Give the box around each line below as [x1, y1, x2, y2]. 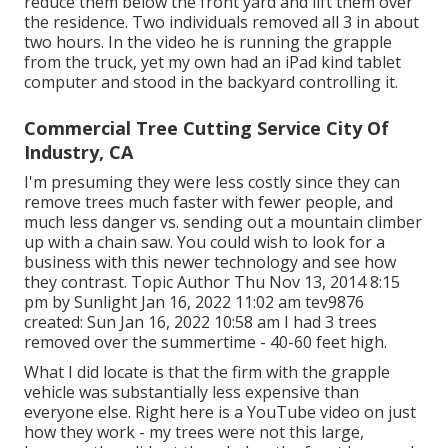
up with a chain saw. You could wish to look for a [24, 231, 385, 254]
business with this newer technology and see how [24, 251, 396, 274]
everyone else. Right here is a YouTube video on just [24, 401, 416, 424]
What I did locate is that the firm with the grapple [24, 361, 390, 384]
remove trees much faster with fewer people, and [24, 191, 393, 214]
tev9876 [305, 291, 364, 314]
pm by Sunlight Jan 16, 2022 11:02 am [24, 291, 305, 314]
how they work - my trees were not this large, [24, 421, 364, 444]
